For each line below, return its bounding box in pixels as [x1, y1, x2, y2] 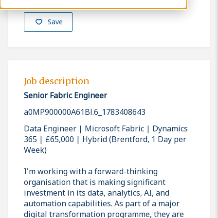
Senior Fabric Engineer [24, 90, 107, 101]
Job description [24, 75, 90, 87]
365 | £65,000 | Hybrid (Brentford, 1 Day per [24, 133, 186, 145]
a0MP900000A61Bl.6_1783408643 [24, 106, 145, 117]
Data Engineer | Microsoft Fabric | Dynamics [24, 123, 188, 134]
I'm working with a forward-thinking [24, 165, 158, 177]
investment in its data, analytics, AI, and [24, 187, 169, 198]
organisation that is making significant [24, 176, 165, 187]
